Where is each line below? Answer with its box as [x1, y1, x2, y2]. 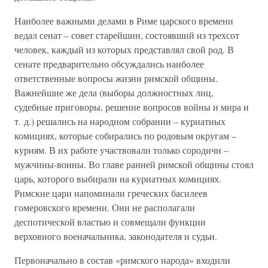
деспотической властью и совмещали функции [14, 215, 206, 228]
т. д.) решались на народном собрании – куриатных [14, 115, 226, 127]
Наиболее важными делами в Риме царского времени [14, 14, 233, 27]
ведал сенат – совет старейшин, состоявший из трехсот [14, 29, 239, 41]
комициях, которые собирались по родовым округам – [14, 129, 236, 142]
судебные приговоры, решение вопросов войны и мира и [14, 100, 249, 113]
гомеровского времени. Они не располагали [14, 201, 195, 214]
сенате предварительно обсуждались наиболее [14, 57, 204, 70]
